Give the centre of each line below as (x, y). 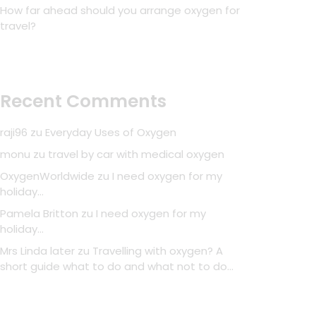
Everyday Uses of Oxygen (111, 132)
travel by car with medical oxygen (136, 154)
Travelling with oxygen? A (158, 251)
